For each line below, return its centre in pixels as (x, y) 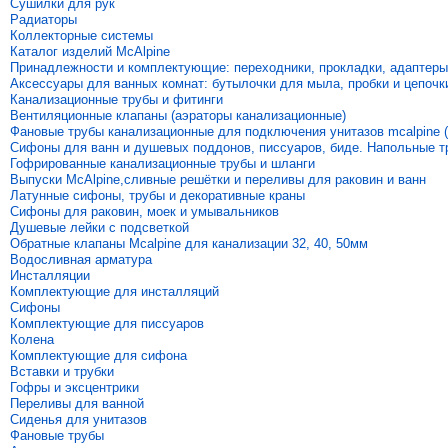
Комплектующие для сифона (98, 355)
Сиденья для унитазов (78, 419)
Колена (32, 339)
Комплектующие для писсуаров (107, 323)
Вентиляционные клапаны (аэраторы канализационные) (178, 115)
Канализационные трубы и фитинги (116, 99)
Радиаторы (43, 19)
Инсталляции (50, 275)
